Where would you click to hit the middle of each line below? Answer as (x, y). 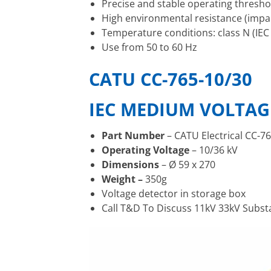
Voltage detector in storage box (173, 193)
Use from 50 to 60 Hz (149, 47)
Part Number (133, 135)
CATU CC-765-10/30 (171, 79)
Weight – (123, 179)
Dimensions (130, 164)
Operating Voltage (145, 150)
